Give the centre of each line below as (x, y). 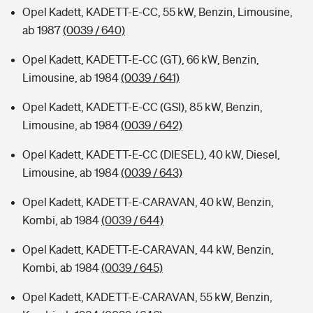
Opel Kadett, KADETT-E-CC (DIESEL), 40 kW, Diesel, (151, 154)
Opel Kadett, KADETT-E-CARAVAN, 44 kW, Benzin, (148, 249)
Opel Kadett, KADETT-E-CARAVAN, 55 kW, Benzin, (147, 297)
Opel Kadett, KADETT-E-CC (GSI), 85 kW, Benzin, (143, 107)
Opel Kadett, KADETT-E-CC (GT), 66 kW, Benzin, (141, 59)
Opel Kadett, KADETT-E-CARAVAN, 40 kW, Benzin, (148, 202)
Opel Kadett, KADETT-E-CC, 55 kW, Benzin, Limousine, (158, 12)
